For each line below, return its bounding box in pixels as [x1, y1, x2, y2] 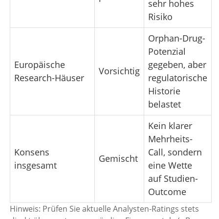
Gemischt [99, 153, 138, 165]
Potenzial [148, 45, 186, 58]
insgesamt [14, 159, 57, 172]
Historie [148, 85, 180, 97]
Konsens [14, 146, 49, 158]
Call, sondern [148, 146, 202, 158]
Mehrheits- [148, 133, 193, 145]
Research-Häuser [14, 72, 84, 84]
